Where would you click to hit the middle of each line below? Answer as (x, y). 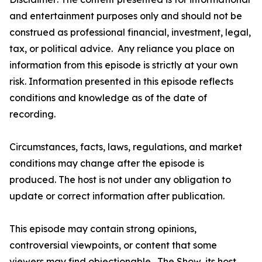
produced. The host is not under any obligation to (120, 180)
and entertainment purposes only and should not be (126, 16)
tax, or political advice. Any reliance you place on (122, 49)
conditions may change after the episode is (107, 163)
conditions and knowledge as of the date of (108, 98)
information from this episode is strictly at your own (124, 65)
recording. (32, 114)
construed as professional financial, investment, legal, (130, 32)
